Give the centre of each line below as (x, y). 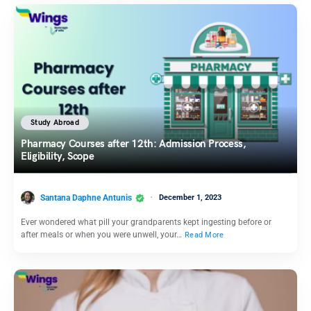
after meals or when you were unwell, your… (102, 235)
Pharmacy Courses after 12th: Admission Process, (134, 144)
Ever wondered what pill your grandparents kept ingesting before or (146, 222)
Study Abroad (55, 123)
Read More (204, 235)
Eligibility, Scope (59, 157)
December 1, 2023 (190, 197)
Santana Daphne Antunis (86, 197)
